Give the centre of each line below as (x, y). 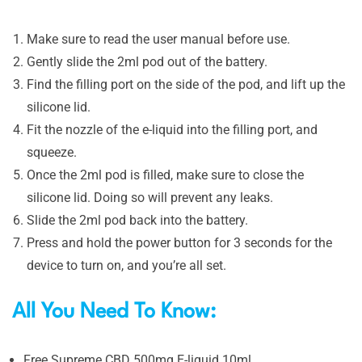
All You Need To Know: (114, 311)
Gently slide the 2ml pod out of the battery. (147, 61)
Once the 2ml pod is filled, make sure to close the (165, 175)
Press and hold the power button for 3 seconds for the (179, 242)
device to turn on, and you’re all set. (126, 265)
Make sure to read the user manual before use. (158, 39)
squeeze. (52, 152)
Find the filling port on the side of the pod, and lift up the (186, 84)
